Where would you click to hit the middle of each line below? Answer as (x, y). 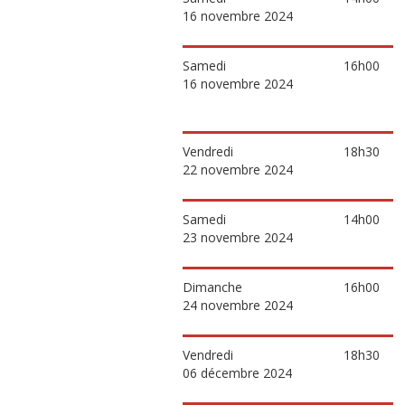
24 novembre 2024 (238, 305)
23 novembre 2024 (238, 237)
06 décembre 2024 (237, 373)
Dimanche (212, 287)
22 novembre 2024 (238, 170)
